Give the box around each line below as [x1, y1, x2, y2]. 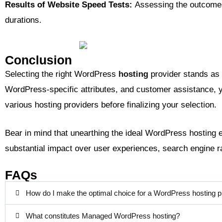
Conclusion [5, 53, 72, 67]
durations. [5, 15, 42, 25]
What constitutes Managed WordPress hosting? [26, 211, 180, 220]
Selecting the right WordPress [5, 69, 116, 79]
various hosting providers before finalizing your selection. [5, 100, 217, 110]
